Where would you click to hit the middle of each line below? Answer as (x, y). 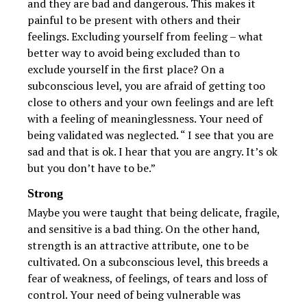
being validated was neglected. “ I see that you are (150, 135)
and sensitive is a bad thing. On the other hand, (144, 229)
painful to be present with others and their (134, 20)
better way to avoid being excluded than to (134, 53)
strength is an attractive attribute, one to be (138, 246)
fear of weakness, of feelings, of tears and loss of (147, 279)
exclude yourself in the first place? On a (126, 70)
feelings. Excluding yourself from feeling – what (145, 37)
